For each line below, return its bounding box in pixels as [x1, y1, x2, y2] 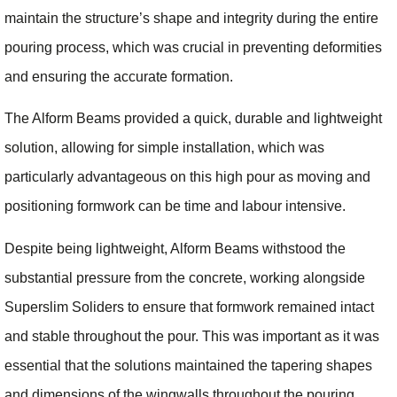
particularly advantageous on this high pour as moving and [4, 169, 370, 185]
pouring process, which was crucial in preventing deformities [4, 40, 382, 56]
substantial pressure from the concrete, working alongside [4, 269, 365, 285]
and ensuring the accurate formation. [4, 69, 233, 85]
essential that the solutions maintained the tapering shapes [4, 357, 372, 373]
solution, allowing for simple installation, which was [4, 140, 324, 156]
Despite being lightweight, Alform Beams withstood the [4, 240, 346, 256]
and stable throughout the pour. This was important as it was [4, 328, 379, 344]
